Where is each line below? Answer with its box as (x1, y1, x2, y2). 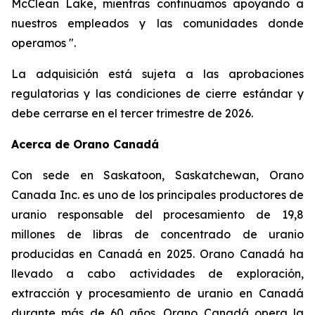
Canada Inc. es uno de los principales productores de (11, 188, 304, 202)
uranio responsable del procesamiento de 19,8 (11, 207, 304, 221)
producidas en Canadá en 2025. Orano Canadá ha (11, 247, 304, 261)
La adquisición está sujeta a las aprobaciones (11, 67, 304, 81)
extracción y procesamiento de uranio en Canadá (11, 286, 304, 300)
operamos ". (11, 36, 76, 50)
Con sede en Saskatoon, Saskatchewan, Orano (11, 168, 304, 182)
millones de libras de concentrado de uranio (11, 227, 304, 241)
